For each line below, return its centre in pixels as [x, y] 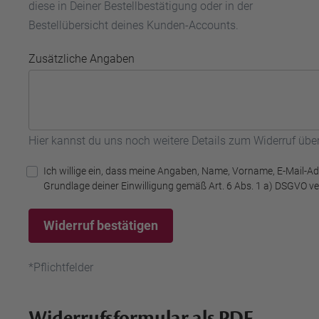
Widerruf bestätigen [101, 225]
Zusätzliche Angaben [82, 59]
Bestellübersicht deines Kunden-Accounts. [134, 25]
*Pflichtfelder [61, 267]
